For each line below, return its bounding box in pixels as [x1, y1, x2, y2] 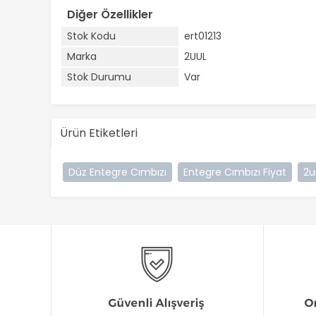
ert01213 [184, 29, 221, 43]
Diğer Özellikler [67, 6, 153, 23]
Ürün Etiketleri [60, 125, 138, 141]
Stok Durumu [67, 70, 131, 84]
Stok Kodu [67, 29, 116, 43]
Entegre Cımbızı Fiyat [183, 165, 286, 179]
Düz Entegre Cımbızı [68, 165, 166, 179]
